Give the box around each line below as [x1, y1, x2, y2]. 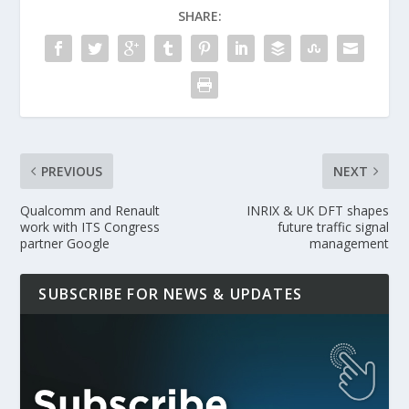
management [309, 235, 389, 253]
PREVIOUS [41, 163, 103, 181]
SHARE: [178, 7, 222, 26]
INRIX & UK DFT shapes [246, 202, 389, 220]
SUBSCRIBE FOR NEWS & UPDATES [38, 284, 303, 305]
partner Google [20, 235, 110, 253]
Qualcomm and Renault [20, 202, 161, 220]
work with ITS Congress [20, 218, 161, 236]
